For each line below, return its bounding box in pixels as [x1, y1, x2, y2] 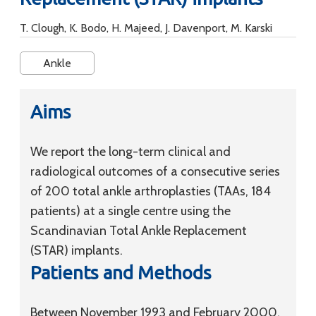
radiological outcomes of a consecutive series [30, 164, 280, 179]
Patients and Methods [30, 262, 212, 283]
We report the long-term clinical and [30, 144, 231, 159]
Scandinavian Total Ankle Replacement [30, 223, 247, 238]
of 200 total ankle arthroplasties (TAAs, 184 [30, 183, 271, 199]
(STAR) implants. [30, 243, 123, 258]
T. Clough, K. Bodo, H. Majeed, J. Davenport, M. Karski [20, 21, 272, 35]
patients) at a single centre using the [30, 203, 231, 219]
